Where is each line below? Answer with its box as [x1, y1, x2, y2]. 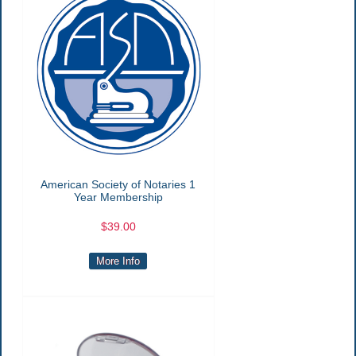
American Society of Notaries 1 [41, 177, 196, 191]
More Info [96, 254, 141, 267]
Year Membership [73, 190, 163, 203]
